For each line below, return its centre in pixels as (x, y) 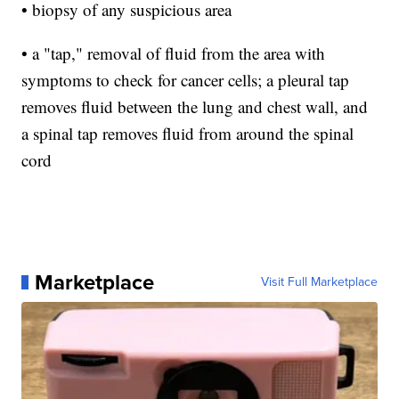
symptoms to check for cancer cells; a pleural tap (186, 79)
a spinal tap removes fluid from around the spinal (188, 133)
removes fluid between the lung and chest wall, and (195, 106)
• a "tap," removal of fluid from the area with (174, 53)
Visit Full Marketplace (319, 281)
